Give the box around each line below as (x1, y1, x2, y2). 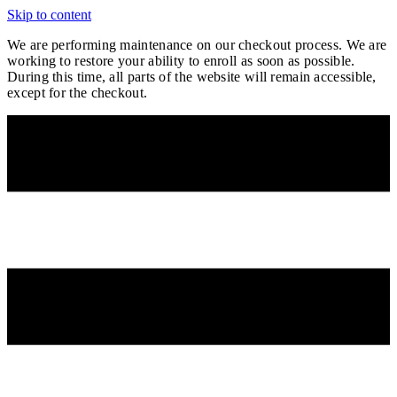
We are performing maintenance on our (7, 37, 239, 52)
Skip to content (7, 7, 91, 22)
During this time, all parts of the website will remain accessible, (7, 69, 377, 84)
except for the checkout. (7, 85, 148, 100)
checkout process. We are (238, 37, 387, 52)
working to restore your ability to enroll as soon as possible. (7, 53, 355, 68)
